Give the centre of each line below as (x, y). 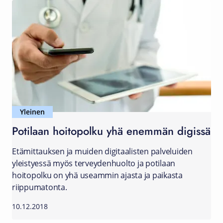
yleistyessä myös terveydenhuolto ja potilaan (94, 163)
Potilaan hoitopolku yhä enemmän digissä (111, 131)
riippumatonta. (40, 187)
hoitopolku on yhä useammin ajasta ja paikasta (97, 175)
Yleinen (32, 112)
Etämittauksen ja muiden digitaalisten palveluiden (102, 151)
